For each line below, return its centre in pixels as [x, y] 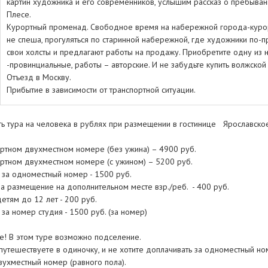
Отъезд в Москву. [39, 77]
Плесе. [19, 14]
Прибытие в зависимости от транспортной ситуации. [101, 90]
